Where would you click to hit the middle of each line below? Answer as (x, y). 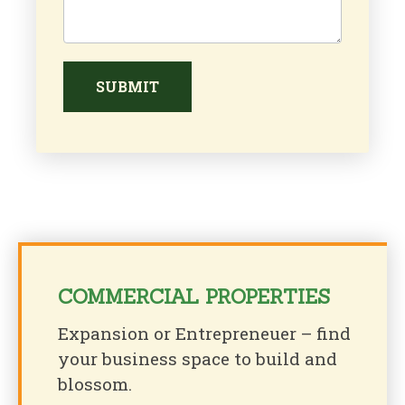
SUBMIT (127, 87)
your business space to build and (198, 359)
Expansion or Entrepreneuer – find (204, 334)
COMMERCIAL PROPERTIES (194, 297)
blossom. (95, 384)
